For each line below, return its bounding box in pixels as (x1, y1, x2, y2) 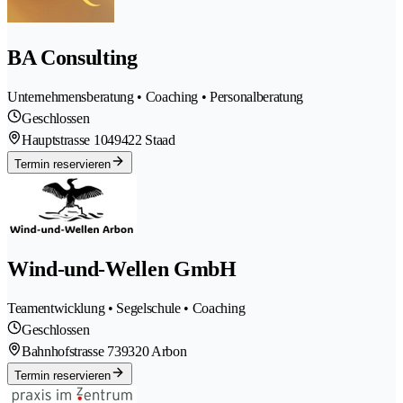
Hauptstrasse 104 (22, 131, 114, 148)
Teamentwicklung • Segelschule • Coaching (7, 300, 246, 316)
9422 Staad (113, 131, 175, 148)
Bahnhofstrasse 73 (22, 343, 121, 359)
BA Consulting (7, 46, 138, 70)
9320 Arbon (121, 343, 187, 359)
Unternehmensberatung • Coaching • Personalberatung (7, 88, 303, 104)
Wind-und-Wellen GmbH (7, 256, 237, 281)
